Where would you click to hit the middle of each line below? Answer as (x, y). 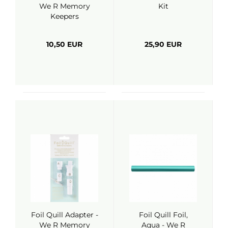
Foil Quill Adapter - (64, 215)
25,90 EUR (163, 44)
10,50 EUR (64, 44)
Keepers (64, 16)
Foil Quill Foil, (163, 215)
